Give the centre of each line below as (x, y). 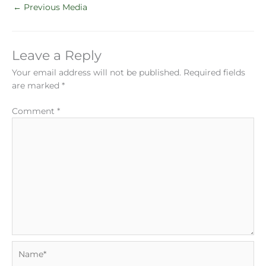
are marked (37, 85)
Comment (34, 111)
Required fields (214, 72)
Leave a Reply (57, 55)
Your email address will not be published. (96, 72)
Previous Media (54, 7)
